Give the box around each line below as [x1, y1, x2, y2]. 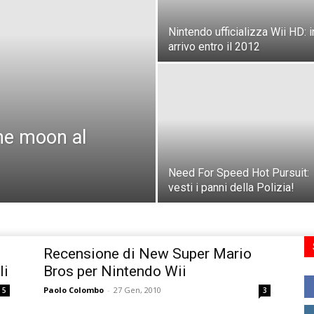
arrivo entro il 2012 [168, 40, 260, 54]
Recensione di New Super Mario [43, 245, 252, 263]
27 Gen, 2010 [114, 285, 161, 296]
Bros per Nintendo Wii [43, 263, 186, 280]
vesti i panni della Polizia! [168, 181, 294, 195]
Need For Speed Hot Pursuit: [168, 166, 309, 180]
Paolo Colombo [43, 285, 104, 296]
